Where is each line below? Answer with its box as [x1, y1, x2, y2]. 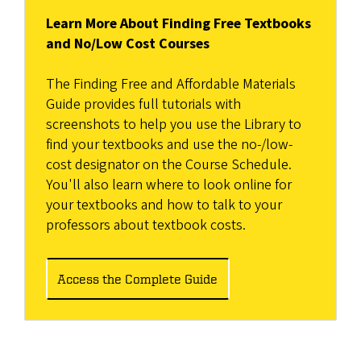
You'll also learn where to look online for [45, 175, 292, 196]
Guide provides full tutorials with [45, 94, 241, 115]
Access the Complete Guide [57, 271, 218, 286]
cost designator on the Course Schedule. [45, 155, 292, 176]
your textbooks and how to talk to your [45, 195, 282, 216]
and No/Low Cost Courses [45, 33, 210, 54]
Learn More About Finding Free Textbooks [45, 13, 311, 34]
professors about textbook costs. [45, 215, 246, 236]
